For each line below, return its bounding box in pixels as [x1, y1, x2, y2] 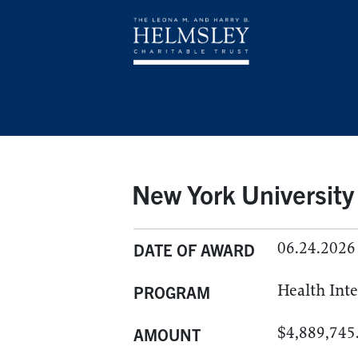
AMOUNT [133, 324, 201, 344]
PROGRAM [133, 282, 210, 302]
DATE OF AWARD [133, 240, 255, 260]
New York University [132, 177, 354, 209]
